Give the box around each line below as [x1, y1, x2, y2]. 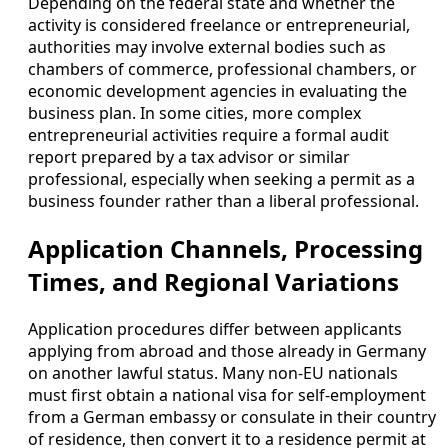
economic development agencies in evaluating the [28, 80, 407, 103]
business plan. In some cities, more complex [28, 102, 361, 125]
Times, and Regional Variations [28, 265, 399, 299]
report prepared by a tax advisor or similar [28, 146, 350, 169]
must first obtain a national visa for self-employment [28, 384, 426, 407]
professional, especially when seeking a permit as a [28, 168, 415, 191]
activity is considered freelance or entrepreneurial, [28, 14, 410, 37]
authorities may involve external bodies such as [28, 36, 386, 59]
